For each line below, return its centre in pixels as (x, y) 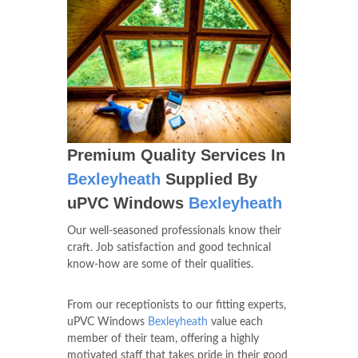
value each (235, 322)
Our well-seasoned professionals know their (174, 231)
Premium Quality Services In (176, 155)
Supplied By (209, 179)
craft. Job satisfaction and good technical (169, 248)
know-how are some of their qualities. (160, 265)
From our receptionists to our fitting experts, (177, 306)
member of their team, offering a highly (163, 339)
